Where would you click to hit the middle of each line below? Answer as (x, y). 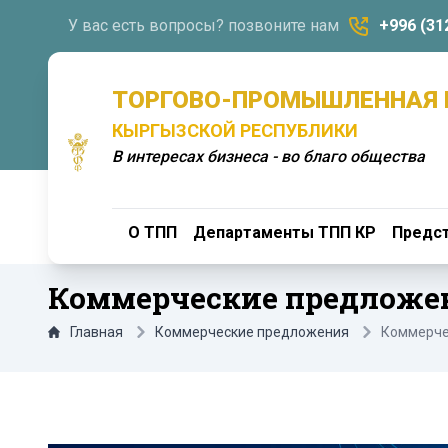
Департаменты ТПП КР (284, 232)
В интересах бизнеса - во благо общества (268, 156)
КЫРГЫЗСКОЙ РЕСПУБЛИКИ (235, 130)
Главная (96, 332)
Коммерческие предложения (252, 332)
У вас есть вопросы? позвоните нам (203, 25)
